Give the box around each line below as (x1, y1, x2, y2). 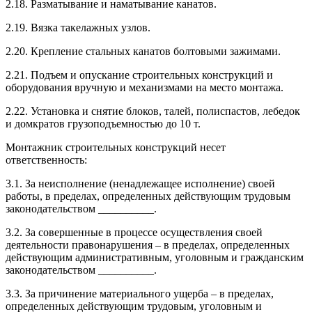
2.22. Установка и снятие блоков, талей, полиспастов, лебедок (6, 104, 300, 117)
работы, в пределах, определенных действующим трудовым (6, 189, 290, 202)
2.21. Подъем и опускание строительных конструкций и (6, 68, 273, 81)
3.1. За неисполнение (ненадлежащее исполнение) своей (6, 177, 275, 189)
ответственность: (6, 153, 87, 166)
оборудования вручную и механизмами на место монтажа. (6, 81, 283, 93)
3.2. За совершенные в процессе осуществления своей (6, 226, 263, 238)
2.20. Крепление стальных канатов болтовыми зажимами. (6, 45, 281, 57)
